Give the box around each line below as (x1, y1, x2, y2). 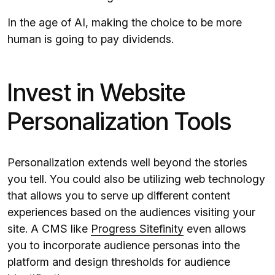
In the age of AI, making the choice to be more (7, 16, 242, 29)
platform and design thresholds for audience (7, 255, 230, 269)
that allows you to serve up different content (7, 189, 230, 203)
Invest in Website (7, 78, 185, 107)
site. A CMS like (7, 222, 91, 236)
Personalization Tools (7, 107, 231, 136)
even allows (184, 222, 246, 236)
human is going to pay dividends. (7, 33, 174, 46)
